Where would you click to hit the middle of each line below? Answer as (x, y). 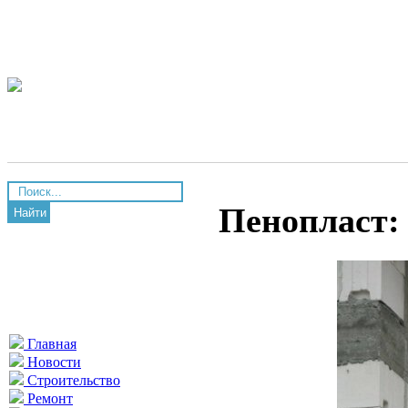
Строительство (72, 380)
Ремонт (48, 398)
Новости (52, 362)
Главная (50, 344)
